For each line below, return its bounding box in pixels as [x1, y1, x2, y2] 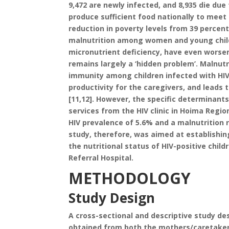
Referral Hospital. [68, 153, 134, 163]
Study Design [68, 189, 155, 207]
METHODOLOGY [68, 168, 191, 189]
